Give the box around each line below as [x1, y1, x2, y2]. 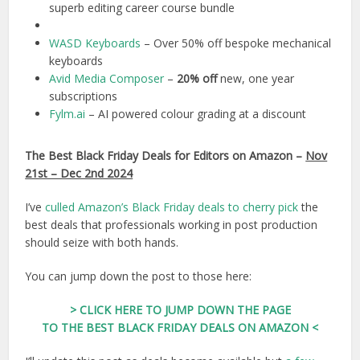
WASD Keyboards [49, 35, 141, 51]
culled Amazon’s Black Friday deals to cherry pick [45, 199, 299, 215]
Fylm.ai [49, 106, 86, 122]
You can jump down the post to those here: [25, 268, 252, 284]
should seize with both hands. [25, 235, 179, 251]
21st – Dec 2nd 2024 [25, 166, 133, 182]
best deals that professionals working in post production [25, 217, 318, 233]
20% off [177, 71, 218, 87]
